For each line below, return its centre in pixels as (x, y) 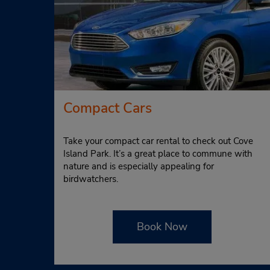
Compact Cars (108, 108)
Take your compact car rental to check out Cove (158, 141)
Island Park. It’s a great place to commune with (158, 154)
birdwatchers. (91, 179)
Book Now (162, 227)
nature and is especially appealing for (139, 166)
